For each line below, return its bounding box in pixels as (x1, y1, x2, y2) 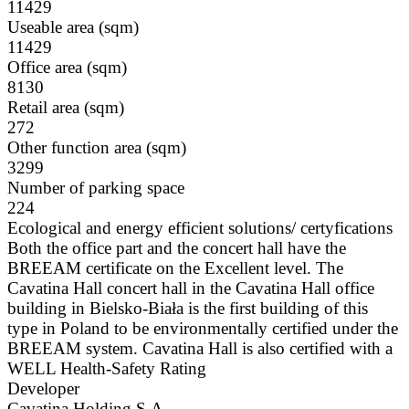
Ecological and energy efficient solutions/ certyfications (7, 218, 393, 238)
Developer (7, 379, 79, 399)
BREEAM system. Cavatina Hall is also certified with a (7, 339, 393, 359)
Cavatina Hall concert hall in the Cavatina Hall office (7, 278, 374, 299)
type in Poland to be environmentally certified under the (7, 319, 398, 339)
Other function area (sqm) (7, 138, 186, 158)
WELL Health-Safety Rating (7, 359, 206, 379)
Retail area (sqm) (7, 98, 124, 118)
